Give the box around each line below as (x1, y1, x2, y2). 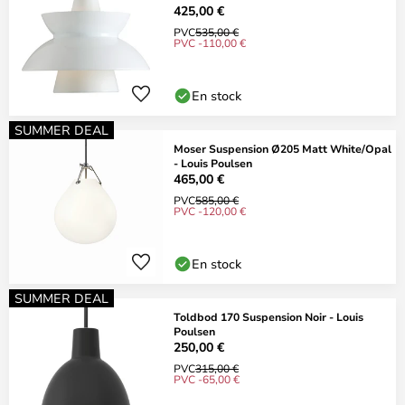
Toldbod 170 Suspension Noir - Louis (174, 309, 363, 324)
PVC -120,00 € (174, 203, 246, 218)
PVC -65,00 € (174, 372, 240, 386)
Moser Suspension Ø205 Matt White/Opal (174, 141, 391, 155)
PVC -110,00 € (174, 35, 246, 50)
